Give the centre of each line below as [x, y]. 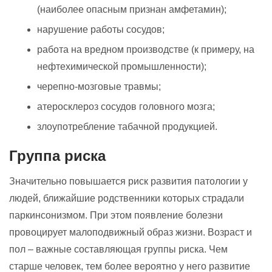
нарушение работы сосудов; [101, 29]
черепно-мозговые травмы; [99, 86]
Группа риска [57, 155]
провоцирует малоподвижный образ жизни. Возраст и [131, 232]
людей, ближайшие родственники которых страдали [127, 198]
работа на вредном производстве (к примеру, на [146, 49]
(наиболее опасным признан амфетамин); [132, 9]
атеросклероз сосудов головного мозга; [126, 106]
